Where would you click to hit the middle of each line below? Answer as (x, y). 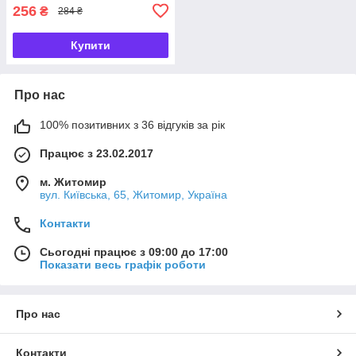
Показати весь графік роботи (123, 264)
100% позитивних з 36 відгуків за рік (132, 124)
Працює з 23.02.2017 (97, 153)
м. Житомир (73, 182)
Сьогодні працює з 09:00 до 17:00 (134, 252)
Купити (91, 45)
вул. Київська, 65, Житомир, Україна (133, 194)
